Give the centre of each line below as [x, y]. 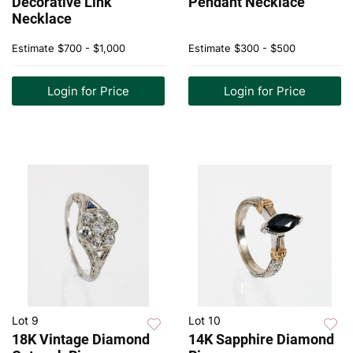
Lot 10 [204, 321]
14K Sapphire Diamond [261, 340]
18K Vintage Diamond [81, 340]
